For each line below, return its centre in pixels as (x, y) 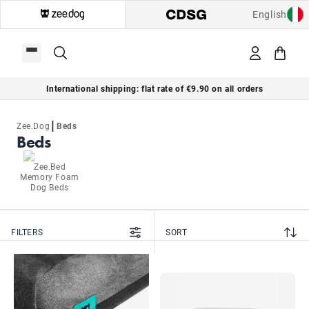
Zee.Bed (50, 166)
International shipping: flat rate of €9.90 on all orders (154, 88)
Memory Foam (50, 177)
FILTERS (27, 232)
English (270, 14)
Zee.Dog (33, 126)
